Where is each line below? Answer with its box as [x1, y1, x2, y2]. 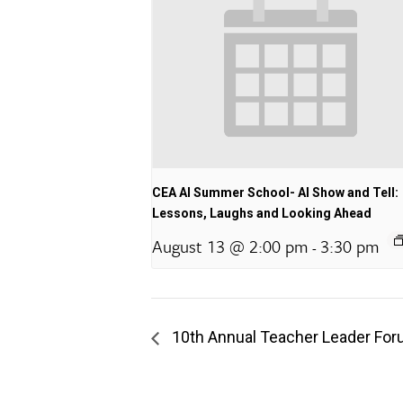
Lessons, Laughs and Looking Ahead [152, 206, 372, 221]
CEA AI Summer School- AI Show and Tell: [152, 185, 399, 201]
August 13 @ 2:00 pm [152, 234, 309, 259]
